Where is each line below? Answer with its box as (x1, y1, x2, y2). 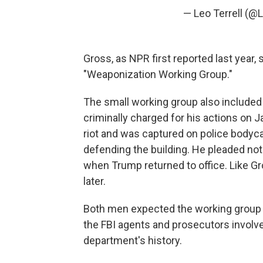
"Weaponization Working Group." (83, 68, 232, 81)
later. (83, 175, 106, 188)
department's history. (83, 234, 182, 247)
